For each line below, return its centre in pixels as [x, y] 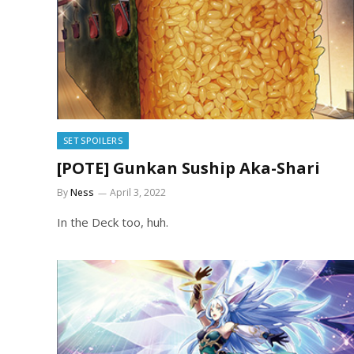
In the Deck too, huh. [113, 222]
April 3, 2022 [138, 192]
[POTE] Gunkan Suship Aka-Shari [188, 168]
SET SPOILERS [93, 140]
